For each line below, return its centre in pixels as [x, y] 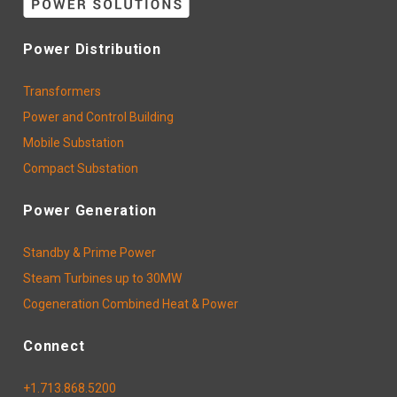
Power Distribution [92, 49]
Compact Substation [81, 168]
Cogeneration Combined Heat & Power [131, 304]
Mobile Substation [74, 142]
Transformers [62, 91]
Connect [54, 346]
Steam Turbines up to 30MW [103, 278]
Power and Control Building [99, 117]
